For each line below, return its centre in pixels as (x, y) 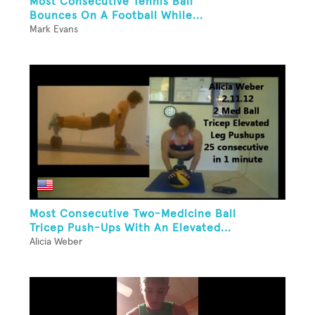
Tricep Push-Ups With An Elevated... (130, 228)
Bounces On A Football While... (116, 16)
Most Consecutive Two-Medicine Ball (133, 214)
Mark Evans (54, 30)
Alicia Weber (56, 242)
